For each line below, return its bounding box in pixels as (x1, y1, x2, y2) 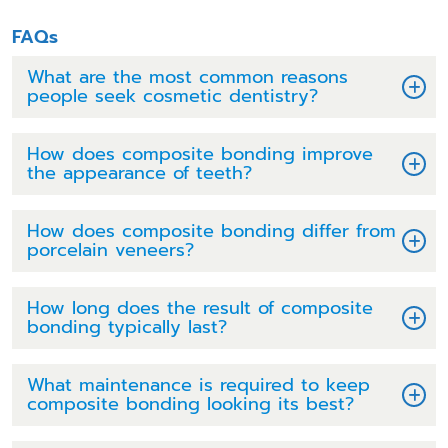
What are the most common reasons (27, 62, 348, 91)
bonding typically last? (27, 312, 227, 341)
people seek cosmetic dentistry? (27, 81, 318, 110)
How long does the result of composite (27, 293, 373, 322)
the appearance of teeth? (27, 158, 252, 187)
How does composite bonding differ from (27, 216, 396, 245)
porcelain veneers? (27, 235, 194, 264)
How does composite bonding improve (27, 139, 373, 168)
